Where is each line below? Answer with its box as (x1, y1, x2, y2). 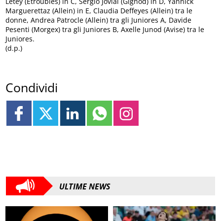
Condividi (5, 79, 58, 96)
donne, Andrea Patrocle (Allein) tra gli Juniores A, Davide (5, 15, 192, 25)
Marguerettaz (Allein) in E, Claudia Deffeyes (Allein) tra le (5, 5, 193, 15)
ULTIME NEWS (59, 181, 110, 192)
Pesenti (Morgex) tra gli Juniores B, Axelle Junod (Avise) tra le (5, 24, 205, 34)
